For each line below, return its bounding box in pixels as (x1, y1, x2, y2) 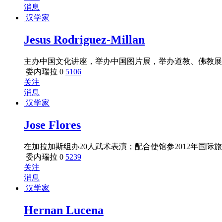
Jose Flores (24, 118, 81, 131)
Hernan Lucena (24, 203, 104, 217)
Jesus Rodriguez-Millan (24, 33, 145, 47)
